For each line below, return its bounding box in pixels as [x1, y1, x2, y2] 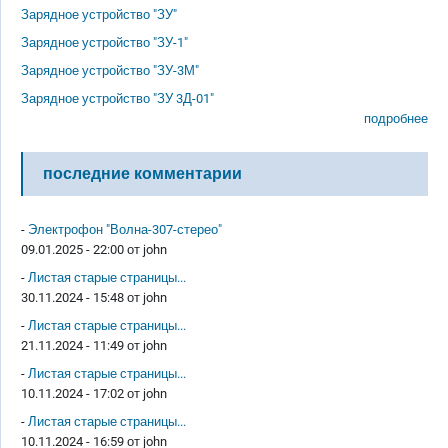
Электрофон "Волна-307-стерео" [28, 222, 222, 237]
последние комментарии [43, 164, 242, 183]
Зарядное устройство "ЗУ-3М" [21, 63, 199, 78]
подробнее [364, 111, 428, 126]
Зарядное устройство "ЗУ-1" [21, 35, 188, 50]
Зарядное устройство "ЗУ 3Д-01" [21, 91, 214, 106]
